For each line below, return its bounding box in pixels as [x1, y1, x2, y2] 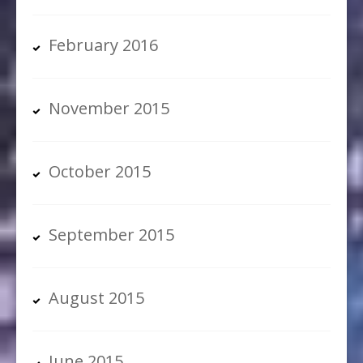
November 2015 [49, 96, 169, 119]
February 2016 [49, 33, 158, 56]
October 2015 [49, 160, 151, 182]
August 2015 [49, 286, 144, 309]
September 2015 [49, 223, 174, 246]
